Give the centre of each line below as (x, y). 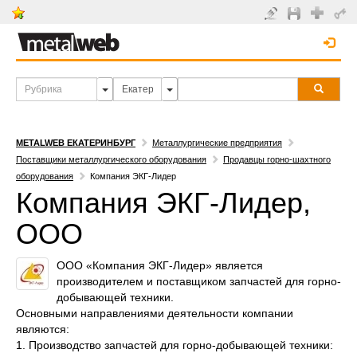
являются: (43, 329)
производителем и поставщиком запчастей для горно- (199, 281)
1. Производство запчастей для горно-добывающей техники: (175, 345)
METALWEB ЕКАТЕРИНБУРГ (76, 143)
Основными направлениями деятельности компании (155, 313)
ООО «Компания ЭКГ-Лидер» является (160, 265)
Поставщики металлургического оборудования (111, 159)
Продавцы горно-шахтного (277, 159)
